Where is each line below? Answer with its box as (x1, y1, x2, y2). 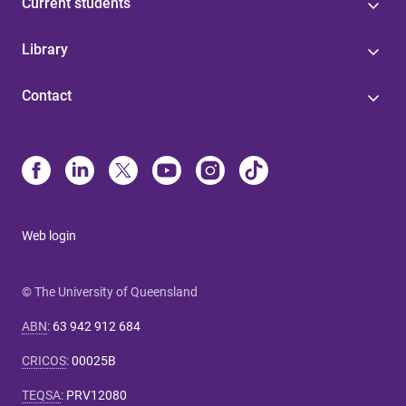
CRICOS (22, 353, 66, 368)
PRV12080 (66, 387, 127, 402)
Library (22, 40, 68, 58)
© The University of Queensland (22, 284, 198, 299)
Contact (22, 86, 72, 104)
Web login (22, 227, 76, 243)
